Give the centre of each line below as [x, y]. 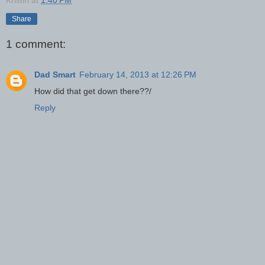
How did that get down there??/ [93, 91]
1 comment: [36, 44]
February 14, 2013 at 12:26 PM [138, 75]
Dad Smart [55, 75]
